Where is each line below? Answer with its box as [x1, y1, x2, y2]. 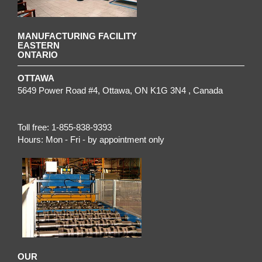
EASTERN [18, 40, 60, 51]
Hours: [18, 135, 46, 145]
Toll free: [18, 122, 51, 133]
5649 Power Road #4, [18, 85, 102, 96]
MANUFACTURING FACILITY [18, 31, 137, 42]
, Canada [188, 85, 223, 96]
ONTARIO [18, 50, 58, 60]
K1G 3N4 [150, 85, 188, 96]
